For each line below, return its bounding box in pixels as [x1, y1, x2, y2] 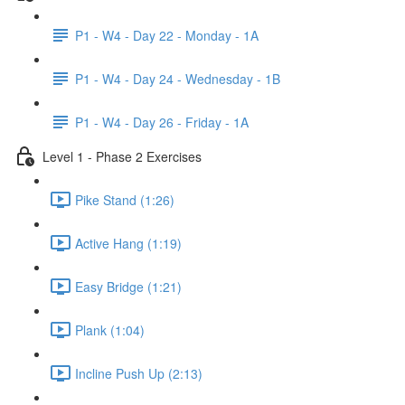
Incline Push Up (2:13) [75, 363, 202, 382]
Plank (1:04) [75, 320, 145, 339]
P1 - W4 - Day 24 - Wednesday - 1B [75, 69, 280, 88]
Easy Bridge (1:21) [75, 277, 182, 296]
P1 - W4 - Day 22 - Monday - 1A [75, 25, 259, 44]
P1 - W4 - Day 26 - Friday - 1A [75, 112, 249, 131]
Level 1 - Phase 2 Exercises [42, 146, 202, 165]
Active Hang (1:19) [75, 233, 182, 252]
